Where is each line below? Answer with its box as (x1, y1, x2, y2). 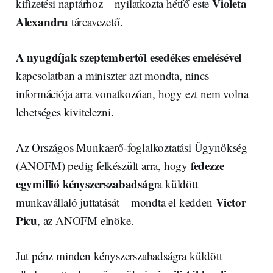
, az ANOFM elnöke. (37, 213, 134, 229)
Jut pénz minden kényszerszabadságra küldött (15, 248, 222, 264)
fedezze (190, 157, 224, 174)
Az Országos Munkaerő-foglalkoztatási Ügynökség (15, 140, 247, 155)
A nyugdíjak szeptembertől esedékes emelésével (15, 49, 242, 66)
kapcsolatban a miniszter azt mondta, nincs (15, 68, 209, 83)
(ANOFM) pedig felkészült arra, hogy (15, 158, 191, 174)
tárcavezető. (68, 14, 123, 30)
